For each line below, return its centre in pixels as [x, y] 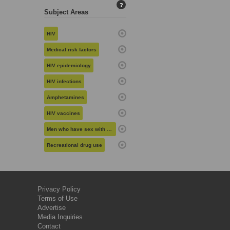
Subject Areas [66, 12]
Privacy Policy [59, 189]
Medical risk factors [72, 50]
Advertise [52, 208]
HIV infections [64, 82]
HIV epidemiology [69, 66]
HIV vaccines [63, 113]
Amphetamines [65, 98]
